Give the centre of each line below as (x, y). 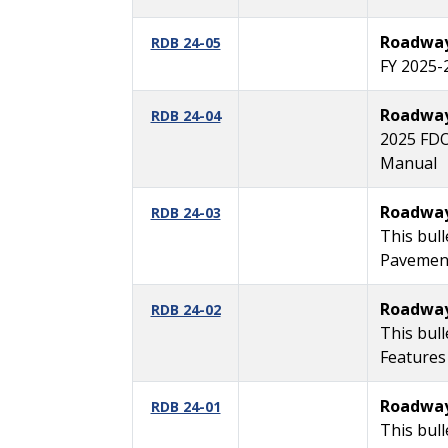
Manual (408, 162)
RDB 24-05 (185, 42)
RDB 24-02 (185, 309)
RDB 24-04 (185, 115)
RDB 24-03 (185, 212)
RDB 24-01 (185, 406)
